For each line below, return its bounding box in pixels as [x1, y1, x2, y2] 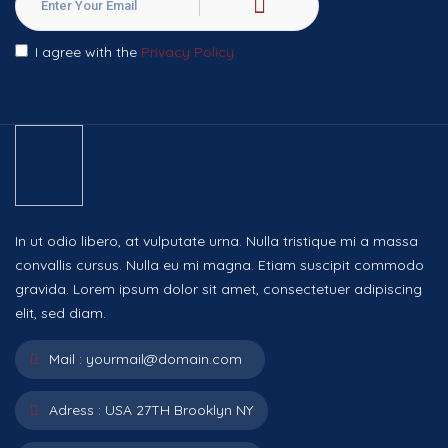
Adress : [45, 400, 101, 419]
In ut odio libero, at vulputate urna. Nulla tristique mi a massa [15, 231, 418, 250]
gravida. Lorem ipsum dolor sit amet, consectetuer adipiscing [15, 279, 422, 298]
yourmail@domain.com [86, 349, 242, 368]
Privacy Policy [141, 42, 234, 61]
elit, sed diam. [15, 303, 106, 322]
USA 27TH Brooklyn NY [105, 400, 253, 419]
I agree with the [35, 42, 141, 61]
